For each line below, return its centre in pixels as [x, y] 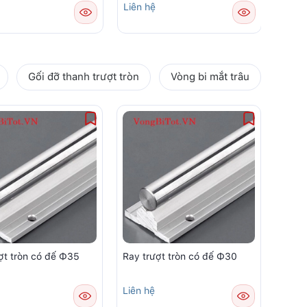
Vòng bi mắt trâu [210, 77]
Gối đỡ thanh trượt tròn [84, 77]
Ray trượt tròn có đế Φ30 [180, 256]
